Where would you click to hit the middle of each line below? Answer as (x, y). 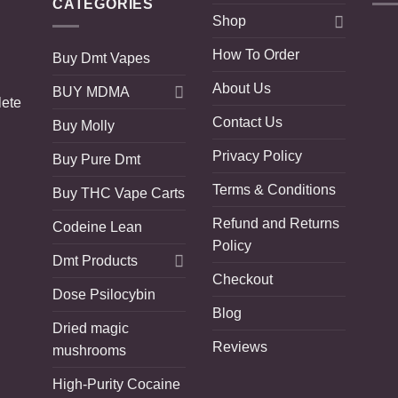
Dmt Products (95, 260)
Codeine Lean (97, 227)
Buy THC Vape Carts (119, 193)
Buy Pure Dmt (96, 159)
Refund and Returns (276, 224)
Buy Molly (84, 125)
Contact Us (247, 123)
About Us (242, 89)
